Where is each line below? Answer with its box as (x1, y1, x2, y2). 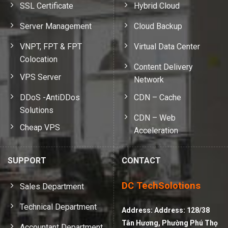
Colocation (20, 54, 58, 65)
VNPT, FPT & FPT (20, 42, 82, 52)
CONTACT (122, 156, 161, 166)
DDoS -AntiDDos (20, 92, 80, 102)
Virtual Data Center (134, 42, 200, 52)
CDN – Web (134, 112, 176, 123)
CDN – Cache (134, 92, 181, 102)
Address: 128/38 (154, 206, 210, 215)
